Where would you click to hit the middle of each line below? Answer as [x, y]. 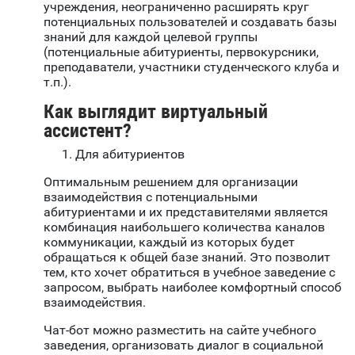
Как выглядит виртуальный [156, 112]
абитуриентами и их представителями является [186, 212]
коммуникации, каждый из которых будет [169, 242]
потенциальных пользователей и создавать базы [190, 22]
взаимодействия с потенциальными [151, 197]
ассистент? [88, 131]
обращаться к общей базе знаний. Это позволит [187, 258]
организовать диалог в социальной [218, 345]
